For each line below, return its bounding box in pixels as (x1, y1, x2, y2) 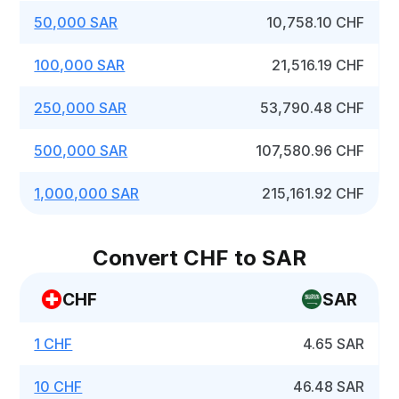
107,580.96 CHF (256, 142, 365, 159)
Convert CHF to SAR (93, 245, 306, 271)
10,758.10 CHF (266, 13, 365, 31)
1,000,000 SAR (34, 184, 140, 202)
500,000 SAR (34, 142, 128, 159)
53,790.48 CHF (260, 99, 365, 117)
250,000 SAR (34, 99, 127, 117)
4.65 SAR (303, 335, 365, 353)
